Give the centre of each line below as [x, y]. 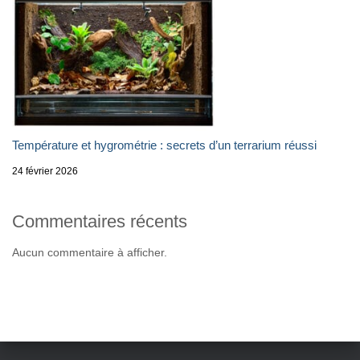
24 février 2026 [45, 171]
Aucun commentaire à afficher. [90, 252]
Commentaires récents [100, 221]
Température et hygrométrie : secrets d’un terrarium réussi [164, 145]
